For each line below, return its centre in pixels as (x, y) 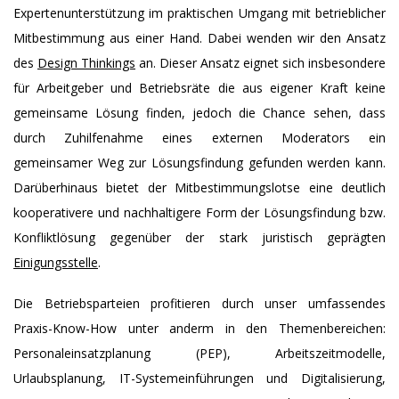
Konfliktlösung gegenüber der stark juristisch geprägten (199, 237)
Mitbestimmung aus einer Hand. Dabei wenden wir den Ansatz (199, 37)
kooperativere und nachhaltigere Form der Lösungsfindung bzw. (199, 212)
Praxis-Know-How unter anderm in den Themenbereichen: (199, 328)
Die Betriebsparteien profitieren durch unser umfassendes (199, 303)
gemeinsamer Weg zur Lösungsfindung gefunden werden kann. (199, 162)
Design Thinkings (86, 62)
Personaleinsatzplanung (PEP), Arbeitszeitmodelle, (199, 353)
